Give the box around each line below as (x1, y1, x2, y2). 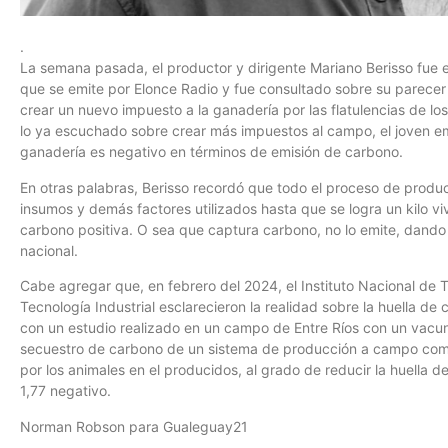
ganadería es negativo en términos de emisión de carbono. (20, 143, 403, 161)
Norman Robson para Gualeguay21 (20, 417, 248, 435)
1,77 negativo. (20, 382, 111, 400)
